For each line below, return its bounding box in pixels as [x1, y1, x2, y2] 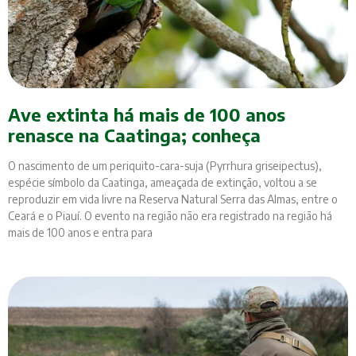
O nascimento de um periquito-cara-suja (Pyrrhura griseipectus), [8, 159, 322, 173]
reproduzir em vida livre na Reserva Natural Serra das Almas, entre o [8, 192, 338, 207]
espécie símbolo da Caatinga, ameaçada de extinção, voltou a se [8, 176, 317, 190]
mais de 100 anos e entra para [8, 226, 153, 240]
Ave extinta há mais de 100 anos [8, 103, 285, 126]
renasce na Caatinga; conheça [8, 124, 261, 147]
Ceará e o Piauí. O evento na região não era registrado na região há [8, 209, 332, 223]
